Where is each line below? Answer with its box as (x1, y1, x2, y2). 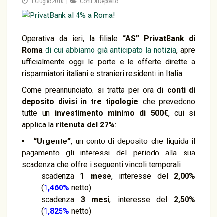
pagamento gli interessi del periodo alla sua (22, 148, 195, 157)
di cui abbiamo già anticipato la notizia (45, 46, 176, 55)
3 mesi (80, 195, 110, 204)
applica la (22, 120, 56, 129)
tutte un (22, 108, 55, 118)
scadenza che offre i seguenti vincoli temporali (22, 160, 181, 169)
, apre (176, 46, 195, 55)
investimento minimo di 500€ (55, 108, 168, 118)
